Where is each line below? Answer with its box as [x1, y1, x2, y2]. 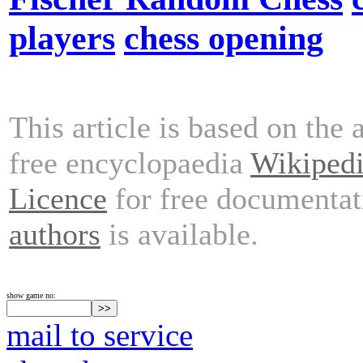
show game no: [6, 291, 56, 300]
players [9, 18, 115, 57]
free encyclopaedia [9, 145, 250, 180]
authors [9, 216, 100, 251]
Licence [9, 181, 107, 216]
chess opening [124, 18, 323, 57]
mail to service [6, 318, 193, 352]
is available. [100, 216, 258, 251]
